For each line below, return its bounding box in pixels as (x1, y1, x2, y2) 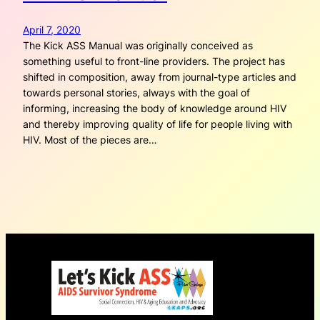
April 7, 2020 (23, 24, 81, 36)
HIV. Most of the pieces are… (23, 134, 157, 146)
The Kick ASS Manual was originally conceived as (23, 39, 253, 52)
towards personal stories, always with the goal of (23, 86, 250, 99)
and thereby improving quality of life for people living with (23, 118, 292, 131)
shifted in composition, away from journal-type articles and (23, 71, 296, 84)
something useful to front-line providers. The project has (23, 55, 285, 68)
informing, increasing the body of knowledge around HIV (23, 102, 286, 115)
